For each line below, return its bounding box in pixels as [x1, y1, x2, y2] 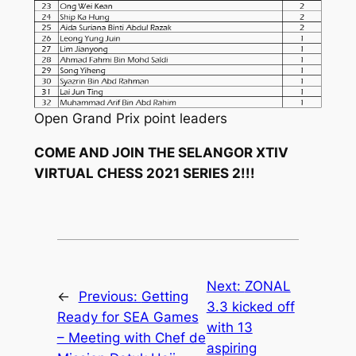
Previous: [78, 288, 141, 304]
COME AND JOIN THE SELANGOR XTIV [33, 144, 288, 161]
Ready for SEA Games [56, 308, 199, 325]
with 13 [206, 319, 253, 335]
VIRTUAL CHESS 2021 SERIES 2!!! [33, 164, 255, 181]
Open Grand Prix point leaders [33, 110, 227, 127]
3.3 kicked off [206, 298, 295, 315]
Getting [141, 288, 188, 304]
